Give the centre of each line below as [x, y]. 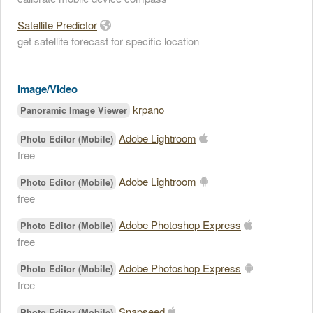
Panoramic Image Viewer [74, 110]
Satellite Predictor [57, 25]
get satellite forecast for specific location [108, 41]
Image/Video [48, 89]
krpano [148, 109]
